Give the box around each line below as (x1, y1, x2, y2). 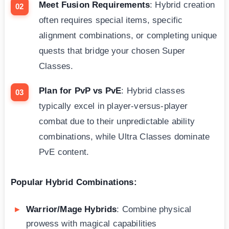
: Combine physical (117, 204, 192, 215)
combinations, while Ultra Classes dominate (39, 132, 210, 142)
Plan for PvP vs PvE (39, 86, 122, 96)
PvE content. (39, 147, 89, 157)
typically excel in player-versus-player (39, 101, 188, 111)
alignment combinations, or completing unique (39, 31, 217, 41)
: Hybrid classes (121, 86, 185, 96)
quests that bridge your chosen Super (39, 46, 186, 56)
